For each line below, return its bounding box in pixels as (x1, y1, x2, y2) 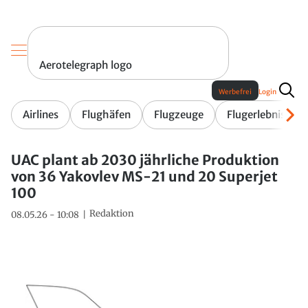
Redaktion (89, 208, 134, 220)
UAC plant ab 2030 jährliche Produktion (11, 151, 279, 169)
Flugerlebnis (227, 108, 285, 122)
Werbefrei (219, 87, 252, 97)
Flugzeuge (154, 108, 203, 122)
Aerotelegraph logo (39, 58, 132, 72)
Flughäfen (82, 108, 131, 122)
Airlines (23, 108, 58, 122)
